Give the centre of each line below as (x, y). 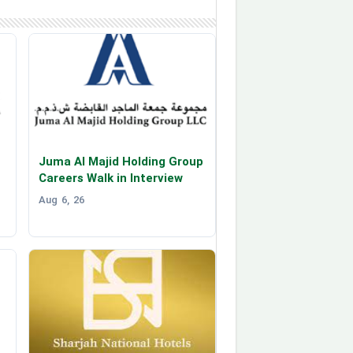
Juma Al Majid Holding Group (121, 161)
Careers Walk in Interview (111, 178)
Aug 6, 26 (61, 199)
